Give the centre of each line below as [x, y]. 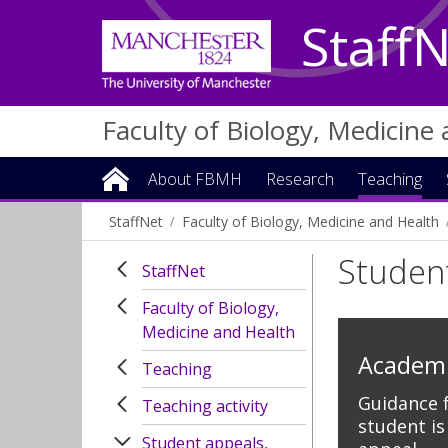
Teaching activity [205, 406]
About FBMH [195, 179]
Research [300, 179]
